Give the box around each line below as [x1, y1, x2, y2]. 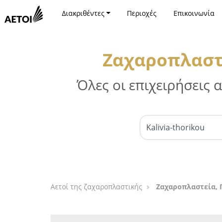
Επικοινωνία [173, 8, 215, 18]
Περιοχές [127, 8, 157, 18]
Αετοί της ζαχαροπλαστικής [51, 182, 142, 191]
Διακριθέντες [61, 8, 105, 18]
